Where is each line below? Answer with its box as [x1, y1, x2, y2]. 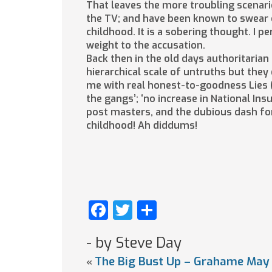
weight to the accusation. [86, 39, 205, 52]
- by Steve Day [86, 233, 182, 253]
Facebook [108, 197, 193, 223]
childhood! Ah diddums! [86, 119, 197, 132]
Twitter [132, 197, 197, 223]
